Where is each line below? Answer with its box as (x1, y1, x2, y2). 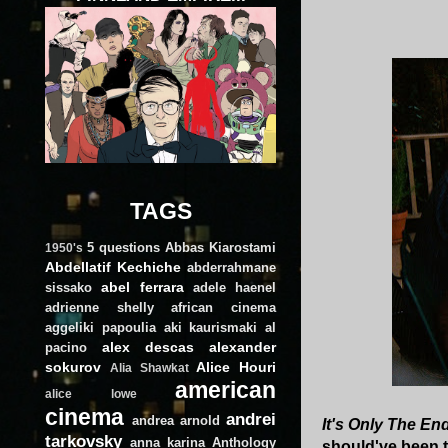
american (175, 376, 276, 403)
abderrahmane (187, 259, 276, 275)
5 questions (87, 239, 160, 255)
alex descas (102, 338, 194, 355)
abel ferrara (101, 278, 184, 295)
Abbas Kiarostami (165, 239, 276, 255)
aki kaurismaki (163, 319, 258, 335)
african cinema (171, 299, 277, 315)
